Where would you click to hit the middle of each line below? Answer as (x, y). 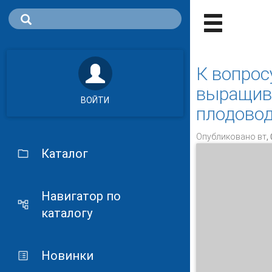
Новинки (67, 256)
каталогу (66, 213)
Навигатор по (81, 196)
